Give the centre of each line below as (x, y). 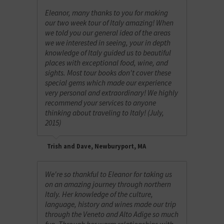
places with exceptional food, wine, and (107, 62)
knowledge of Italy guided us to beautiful (108, 52)
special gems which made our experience (108, 82)
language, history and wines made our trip (111, 204)
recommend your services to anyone (101, 102)
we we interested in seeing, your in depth (108, 42)
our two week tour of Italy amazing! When (109, 22)
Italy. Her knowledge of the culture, (99, 194)
